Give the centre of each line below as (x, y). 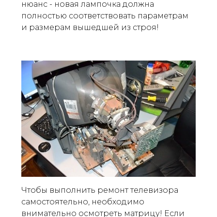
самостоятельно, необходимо (83, 201)
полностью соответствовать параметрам (105, 15)
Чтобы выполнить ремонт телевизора (100, 190)
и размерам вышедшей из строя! (90, 27)
